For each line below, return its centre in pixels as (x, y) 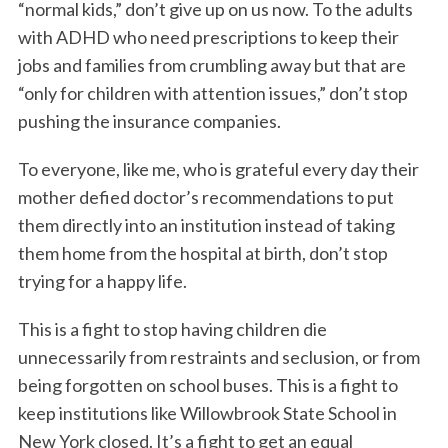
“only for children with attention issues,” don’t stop (212, 93)
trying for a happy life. (102, 281)
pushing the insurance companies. (149, 121)
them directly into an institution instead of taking (206, 225)
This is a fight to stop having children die (172, 329)
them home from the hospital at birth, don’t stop (202, 253)
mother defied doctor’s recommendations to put (205, 197)
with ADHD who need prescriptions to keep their (208, 37)
